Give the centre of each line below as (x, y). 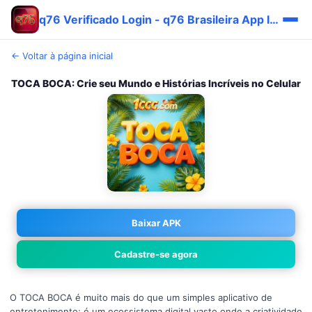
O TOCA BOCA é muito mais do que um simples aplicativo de (141, 297)
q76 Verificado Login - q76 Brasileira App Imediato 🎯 (274, 19)
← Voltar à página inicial (62, 56)
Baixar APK (156, 223)
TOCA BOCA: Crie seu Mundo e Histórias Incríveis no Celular (156, 83)
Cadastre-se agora (156, 254)
